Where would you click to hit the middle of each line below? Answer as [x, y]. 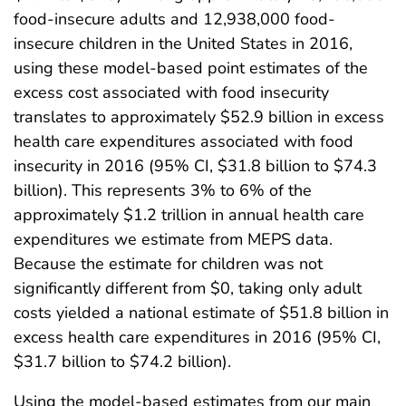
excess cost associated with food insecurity [171, 92]
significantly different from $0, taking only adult [188, 288]
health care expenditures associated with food [184, 141]
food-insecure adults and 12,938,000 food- [174, 19]
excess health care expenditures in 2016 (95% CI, [197, 337]
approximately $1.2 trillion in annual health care [189, 214]
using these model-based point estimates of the [191, 68]
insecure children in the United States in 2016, [183, 43]
